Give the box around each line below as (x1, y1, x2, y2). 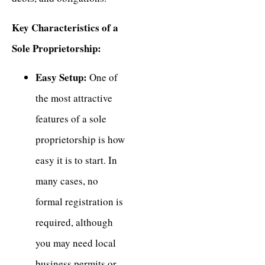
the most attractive (35, 91, 112, 105)
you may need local (35, 236, 116, 250)
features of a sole (35, 112, 106, 126)
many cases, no (35, 174, 98, 188)
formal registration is (35, 195, 123, 209)
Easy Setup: (35, 70, 87, 85)
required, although (35, 215, 113, 230)
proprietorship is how (35, 132, 125, 147)
